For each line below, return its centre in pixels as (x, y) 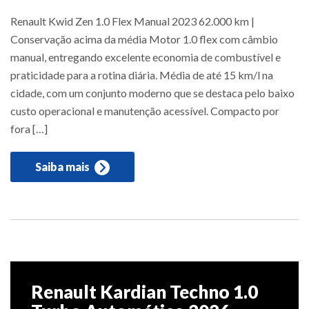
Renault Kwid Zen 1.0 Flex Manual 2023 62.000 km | (132, 21)
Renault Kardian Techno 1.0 (144, 291)
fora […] (29, 128)
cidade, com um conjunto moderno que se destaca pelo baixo (152, 92)
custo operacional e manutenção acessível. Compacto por (145, 110)
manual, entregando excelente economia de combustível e (146, 57)
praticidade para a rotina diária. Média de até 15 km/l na (142, 74)
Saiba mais (63, 166)
